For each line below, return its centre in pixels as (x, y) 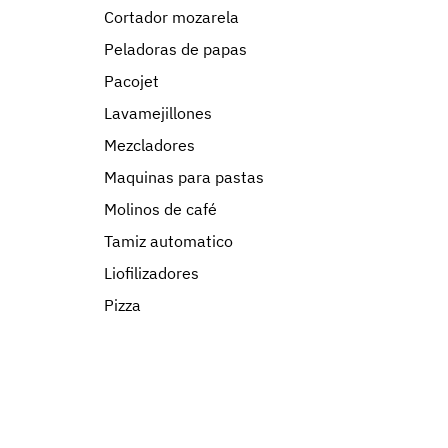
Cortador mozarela (171, 17)
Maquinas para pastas (184, 177)
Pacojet (131, 81)
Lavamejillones (158, 113)
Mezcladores (149, 145)
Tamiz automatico (168, 241)
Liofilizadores (151, 273)
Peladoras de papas (175, 49)
